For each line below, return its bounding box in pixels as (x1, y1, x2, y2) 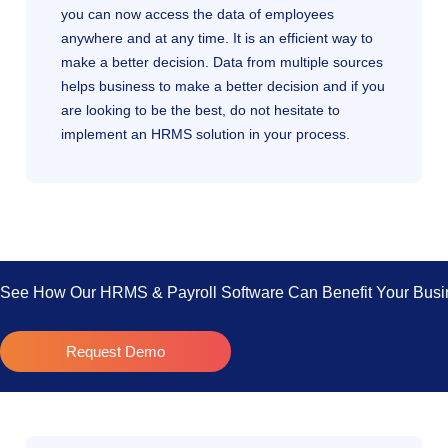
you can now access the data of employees (61, 5, 334, 22)
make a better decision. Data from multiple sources (61, 53, 383, 70)
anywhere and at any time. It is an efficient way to (61, 29, 373, 46)
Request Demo (66, 342, 166, 360)
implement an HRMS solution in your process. (61, 125, 350, 142)
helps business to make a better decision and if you (61, 77, 385, 94)
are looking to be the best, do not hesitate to (61, 101, 340, 118)
